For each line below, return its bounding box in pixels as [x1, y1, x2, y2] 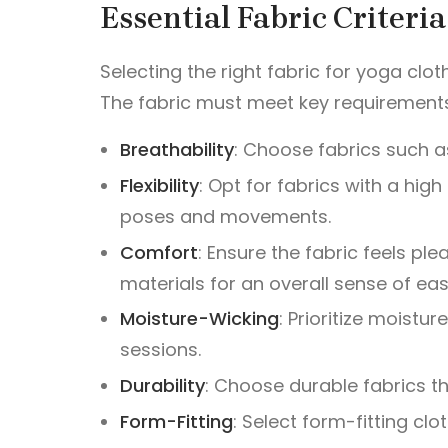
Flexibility [120, 172, 200, 198]
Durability [120, 373, 206, 399]
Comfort [120, 239, 199, 265]
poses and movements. [120, 203, 332, 229]
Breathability [120, 137, 235, 162]
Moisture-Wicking [120, 306, 280, 332]
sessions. [120, 337, 202, 363]
